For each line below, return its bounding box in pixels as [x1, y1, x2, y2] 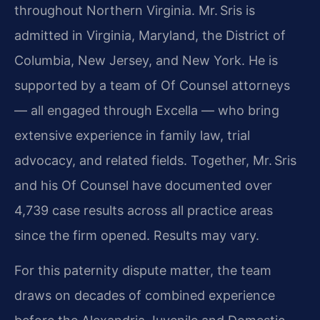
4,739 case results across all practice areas [14, 203, 273, 219]
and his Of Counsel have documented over [14, 178, 272, 194]
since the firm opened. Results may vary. [14, 228, 259, 244]
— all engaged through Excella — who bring [14, 103, 279, 119]
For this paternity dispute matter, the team [14, 263, 271, 279]
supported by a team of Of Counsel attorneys [14, 78, 290, 94]
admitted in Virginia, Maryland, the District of [14, 28, 286, 44]
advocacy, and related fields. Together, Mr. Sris [14, 153, 296, 169]
